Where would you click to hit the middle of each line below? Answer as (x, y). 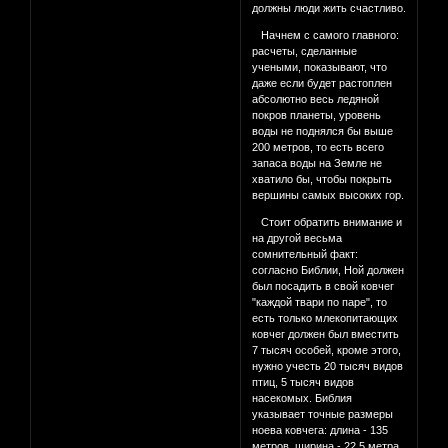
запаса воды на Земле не (317, 163)
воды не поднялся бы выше (323, 131)
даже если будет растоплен (322, 83)
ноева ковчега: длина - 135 (320, 430)
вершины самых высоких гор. (328, 195)
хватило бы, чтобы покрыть (322, 179)
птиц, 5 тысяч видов (303, 382)
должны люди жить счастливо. (329, 8)
